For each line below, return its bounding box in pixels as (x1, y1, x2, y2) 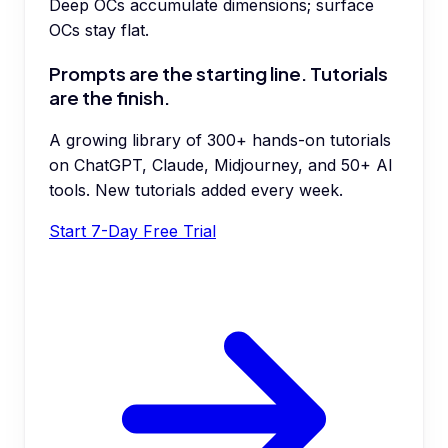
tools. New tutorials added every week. (49, 180, 343, 201)
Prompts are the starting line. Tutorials (49, 61, 388, 85)
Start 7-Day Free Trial (49, 221, 216, 242)
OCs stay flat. (49, 19, 149, 40)
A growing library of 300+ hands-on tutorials (49, 130, 391, 151)
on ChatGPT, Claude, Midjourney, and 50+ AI (49, 155, 393, 176)
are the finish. (49, 85, 170, 109)
